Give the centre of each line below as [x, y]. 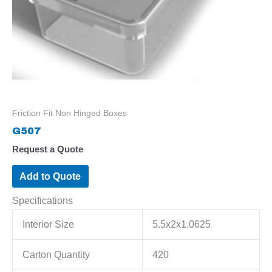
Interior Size [49, 224]
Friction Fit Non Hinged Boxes [70, 113]
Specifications [42, 201]
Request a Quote [48, 150]
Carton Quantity [56, 255]
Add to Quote [50, 176]
